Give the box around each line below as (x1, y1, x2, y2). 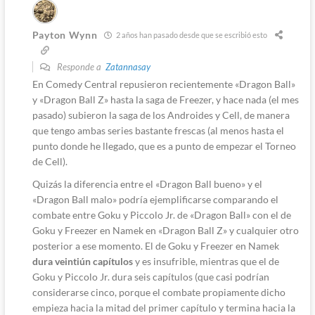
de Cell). (32, 155, 67, 167)
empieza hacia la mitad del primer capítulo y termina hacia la (32, 301, 295, 314)
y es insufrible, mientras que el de (132, 255, 279, 267)
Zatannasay (105, 60, 150, 72)
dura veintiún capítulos (32, 255, 133, 267)
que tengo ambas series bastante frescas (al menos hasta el (32, 124, 284, 136)
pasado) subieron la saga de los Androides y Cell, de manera (32, 108, 290, 121)
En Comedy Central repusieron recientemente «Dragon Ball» (32, 77, 295, 90)
